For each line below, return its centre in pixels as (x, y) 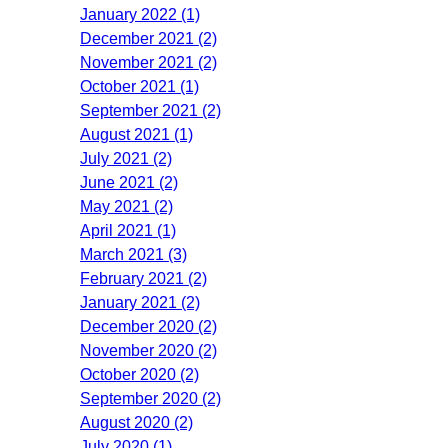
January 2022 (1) (140, 14)
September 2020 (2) (150, 398)
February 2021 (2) (143, 278)
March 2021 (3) (133, 254)
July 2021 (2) (126, 158)
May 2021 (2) (126, 206)
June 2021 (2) (129, 182)
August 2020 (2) (136, 422)
